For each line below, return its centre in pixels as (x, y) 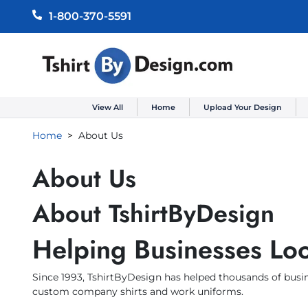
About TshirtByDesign (153, 214)
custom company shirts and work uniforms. (138, 292)
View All (107, 108)
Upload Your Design (242, 108)
